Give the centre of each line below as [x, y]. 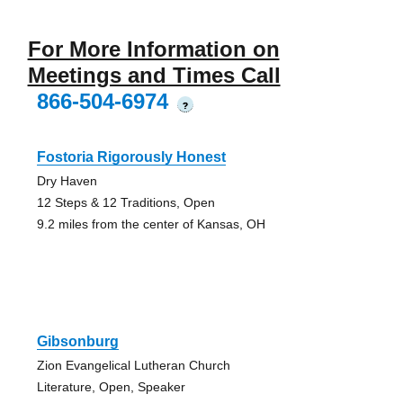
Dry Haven [67, 181]
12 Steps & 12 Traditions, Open [125, 203]
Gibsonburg [77, 342]
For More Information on [153, 49]
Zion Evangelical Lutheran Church [133, 366]
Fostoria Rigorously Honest [131, 157]
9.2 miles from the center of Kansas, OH [151, 224]
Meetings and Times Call [154, 76]
